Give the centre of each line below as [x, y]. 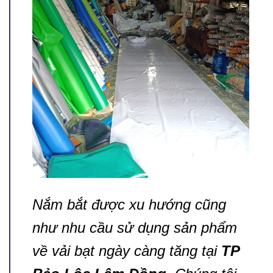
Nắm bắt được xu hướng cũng [129, 205]
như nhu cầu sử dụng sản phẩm [135, 228]
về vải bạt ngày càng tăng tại [127, 251]
